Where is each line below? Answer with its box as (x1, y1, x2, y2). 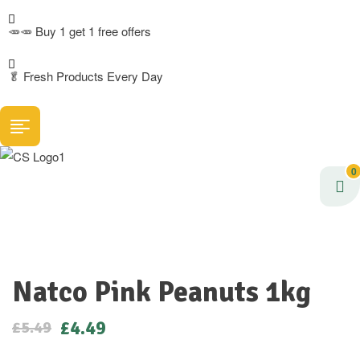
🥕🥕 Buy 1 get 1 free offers (8, 22, 151, 39)
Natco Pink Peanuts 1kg (12, 274, 311, 310)
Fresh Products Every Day (23, 67, 163, 84)
